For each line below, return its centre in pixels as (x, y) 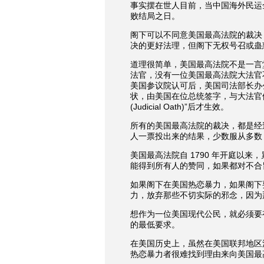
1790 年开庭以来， (224, 155)
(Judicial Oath (156, 107)
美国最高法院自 (159, 155)
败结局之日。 (155, 16)
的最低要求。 (155, 225)
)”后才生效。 (205, 107)
